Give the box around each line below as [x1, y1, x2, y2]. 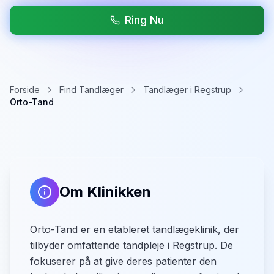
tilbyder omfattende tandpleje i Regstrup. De [30, 239, 233, 251]
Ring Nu [125, 13, 164, 26]
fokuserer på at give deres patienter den [30, 255, 217, 267]
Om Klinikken [59, 183, 151, 201]
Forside [10, 84, 40, 95]
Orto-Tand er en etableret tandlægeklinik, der [30, 223, 239, 235]
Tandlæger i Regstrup [143, 84, 231, 95]
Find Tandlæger [59, 84, 124, 95]
